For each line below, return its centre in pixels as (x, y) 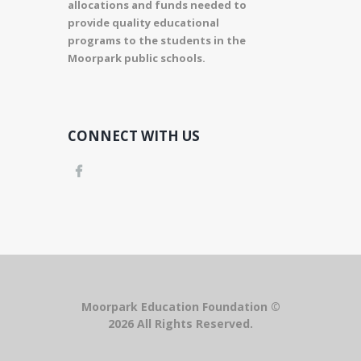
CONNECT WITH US (134, 135)
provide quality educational (143, 22)
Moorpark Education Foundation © (180, 306)
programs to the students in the (157, 40)
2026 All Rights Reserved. (180, 323)
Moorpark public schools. (137, 58)
